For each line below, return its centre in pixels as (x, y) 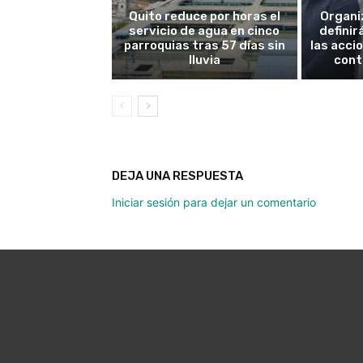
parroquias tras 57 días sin (204, 46)
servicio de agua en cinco (205, 31)
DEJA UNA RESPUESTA (177, 176)
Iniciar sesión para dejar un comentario (214, 203)
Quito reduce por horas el (204, 17)
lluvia (204, 60)
